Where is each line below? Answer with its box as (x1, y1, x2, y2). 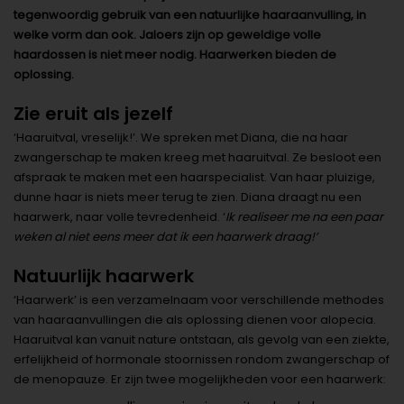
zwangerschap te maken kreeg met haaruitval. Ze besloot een (14, 149, 381, 167)
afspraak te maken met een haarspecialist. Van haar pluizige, (14, 169, 375, 187)
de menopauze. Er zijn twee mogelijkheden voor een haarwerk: (14, 371, 386, 389)
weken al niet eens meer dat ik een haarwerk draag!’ (14, 228, 317, 246)
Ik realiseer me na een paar (225, 208, 383, 226)
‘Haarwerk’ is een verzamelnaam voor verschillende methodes (14, 291, 384, 309)
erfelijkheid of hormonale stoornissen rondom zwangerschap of (14, 351, 390, 369)
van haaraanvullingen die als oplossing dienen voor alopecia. (14, 311, 376, 329)
